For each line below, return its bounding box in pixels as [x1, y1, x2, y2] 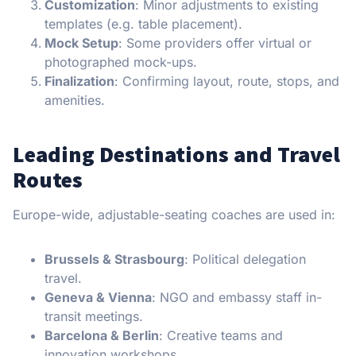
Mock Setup [44, 35, 118, 52]
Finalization [44, 73, 114, 90]
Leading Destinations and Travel [13, 140, 340, 169]
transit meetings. [44, 308, 143, 325]
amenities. [44, 92, 105, 109]
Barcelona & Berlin [44, 327, 159, 344]
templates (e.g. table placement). [44, 16, 242, 33]
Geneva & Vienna [44, 289, 152, 306]
